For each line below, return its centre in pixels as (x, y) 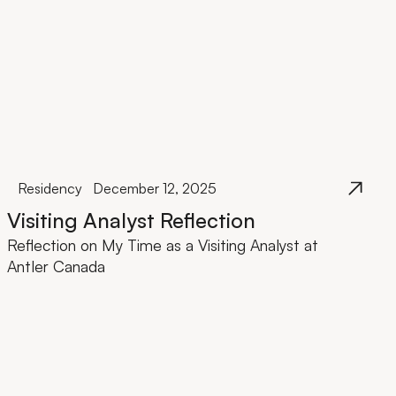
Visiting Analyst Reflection (132, 221)
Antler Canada (57, 267)
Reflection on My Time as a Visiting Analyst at (163, 245)
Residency (50, 189)
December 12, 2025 (154, 189)
